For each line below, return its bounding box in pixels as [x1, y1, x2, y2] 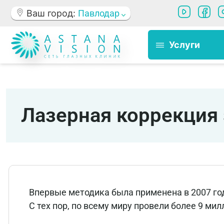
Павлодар [78, 8, 121, 18]
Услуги [169, 39, 200, 50]
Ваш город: [26, 8, 78, 18]
